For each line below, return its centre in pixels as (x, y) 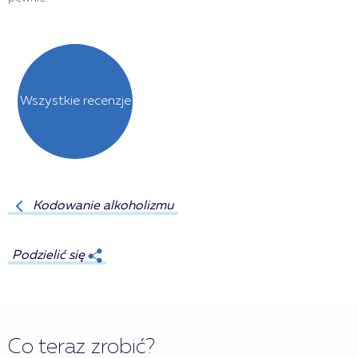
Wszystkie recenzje (75, 102)
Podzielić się (48, 256)
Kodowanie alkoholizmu (103, 207)
